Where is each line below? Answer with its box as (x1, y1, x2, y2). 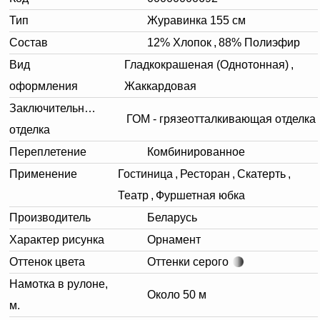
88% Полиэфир (219, 36, 300, 49)
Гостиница (117, 167, 173, 180)
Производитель (9, 211, 91, 224)
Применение (9, 167, 77, 180)
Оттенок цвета (9, 255, 85, 268)
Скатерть (236, 167, 286, 180)
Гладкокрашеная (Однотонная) (124, 58, 289, 71)
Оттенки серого (147, 255, 229, 268)
